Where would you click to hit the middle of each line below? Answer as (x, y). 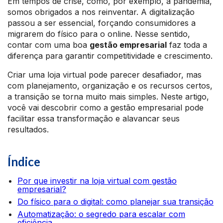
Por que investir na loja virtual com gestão (97, 181)
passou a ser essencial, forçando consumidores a (102, 23)
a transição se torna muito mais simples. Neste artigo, (108, 97)
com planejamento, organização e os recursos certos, (110, 86)
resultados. (28, 129)
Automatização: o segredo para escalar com (101, 214)
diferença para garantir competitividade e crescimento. (110, 56)
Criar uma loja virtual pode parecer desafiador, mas (105, 75)
